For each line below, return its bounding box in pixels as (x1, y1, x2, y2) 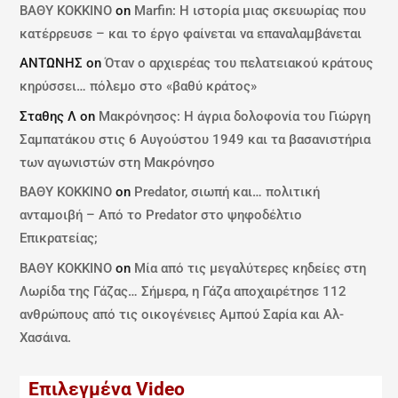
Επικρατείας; (20, 230, 99, 247)
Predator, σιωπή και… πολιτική (134, 184, 321, 201)
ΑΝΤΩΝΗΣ (20, 55, 84, 72)
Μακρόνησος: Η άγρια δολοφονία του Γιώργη (99, 107, 371, 124)
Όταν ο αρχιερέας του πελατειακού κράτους (105, 55, 374, 72)
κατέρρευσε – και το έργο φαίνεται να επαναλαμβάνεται (20, 25, 362, 42)
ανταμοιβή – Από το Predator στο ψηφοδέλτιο (20, 207, 303, 224)
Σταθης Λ (20, 107, 77, 124)
